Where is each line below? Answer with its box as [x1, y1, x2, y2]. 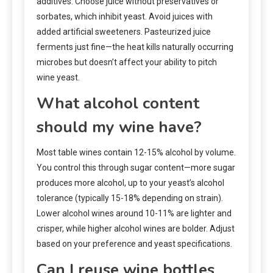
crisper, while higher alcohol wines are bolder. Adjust [37, 223, 235, 233]
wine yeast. [37, 72, 80, 82]
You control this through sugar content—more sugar [37, 162, 235, 172]
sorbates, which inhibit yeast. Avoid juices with [37, 11, 213, 21]
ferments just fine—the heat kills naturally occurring [37, 41, 233, 52]
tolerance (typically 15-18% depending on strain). [37, 193, 223, 203]
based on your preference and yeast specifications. [37, 238, 232, 249]
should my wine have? [37, 116, 202, 138]
